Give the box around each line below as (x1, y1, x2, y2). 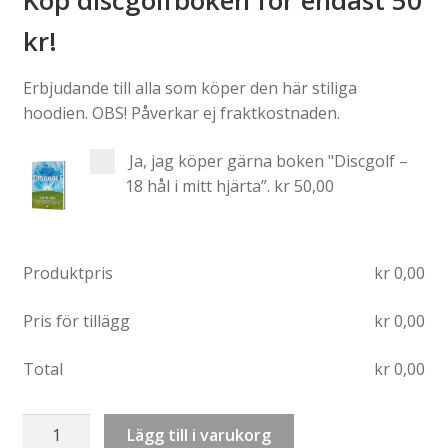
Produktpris (22, 262, 113, 285)
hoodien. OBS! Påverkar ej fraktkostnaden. (22, 101, 340, 124)
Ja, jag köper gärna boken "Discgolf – (128, 149, 408, 172)
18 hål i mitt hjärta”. (124, 174, 270, 197)
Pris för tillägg (22, 309, 130, 332)
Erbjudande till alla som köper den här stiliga (22, 76, 357, 99)
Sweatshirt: (21, 413, 105, 436)
